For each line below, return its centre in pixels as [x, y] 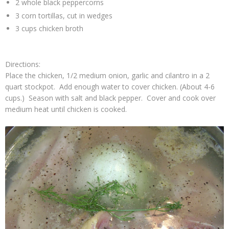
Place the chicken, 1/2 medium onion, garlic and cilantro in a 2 [107, 75]
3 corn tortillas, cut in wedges [64, 15]
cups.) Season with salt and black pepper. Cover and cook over [110, 98]
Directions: [23, 64]
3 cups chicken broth [49, 29]
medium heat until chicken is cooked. [66, 109]
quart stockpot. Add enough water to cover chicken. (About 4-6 [110, 86]
